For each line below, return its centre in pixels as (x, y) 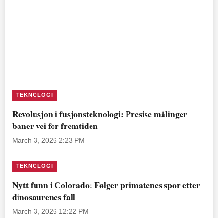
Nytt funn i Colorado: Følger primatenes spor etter (106, 185)
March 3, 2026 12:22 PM (50, 211)
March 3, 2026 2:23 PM (48, 140)
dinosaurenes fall (44, 196)
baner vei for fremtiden (55, 125)
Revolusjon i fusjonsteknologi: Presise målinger (100, 114)
